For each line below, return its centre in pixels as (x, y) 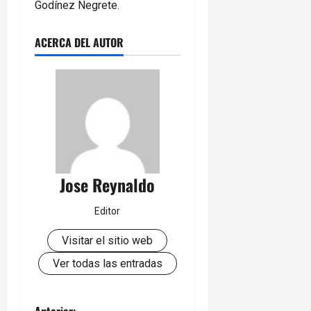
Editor (108, 211)
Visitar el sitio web (108, 241)
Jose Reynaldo (108, 185)
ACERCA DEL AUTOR (79, 43)
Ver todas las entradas (107, 264)
